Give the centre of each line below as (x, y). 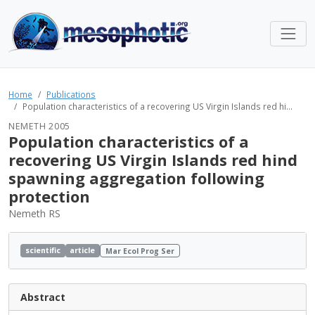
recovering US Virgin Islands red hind (153, 160)
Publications (71, 94)
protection (49, 197)
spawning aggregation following (136, 178)
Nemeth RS (34, 213)
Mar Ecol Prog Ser (140, 251)
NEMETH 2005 (39, 126)
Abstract (43, 297)
